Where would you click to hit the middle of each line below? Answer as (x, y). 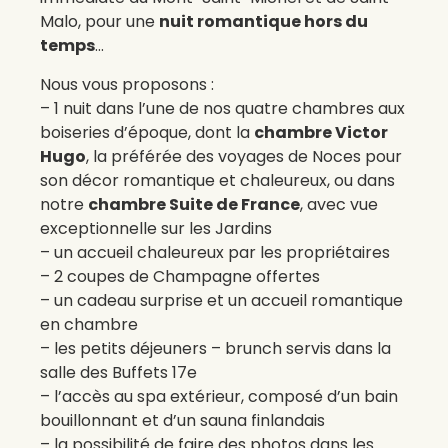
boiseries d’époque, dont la (147, 132)
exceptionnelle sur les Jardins (156, 228)
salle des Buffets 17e (118, 372)
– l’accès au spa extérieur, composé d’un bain (219, 396)
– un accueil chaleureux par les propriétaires (215, 252)
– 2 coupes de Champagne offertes (180, 276)
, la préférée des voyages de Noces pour (244, 156)
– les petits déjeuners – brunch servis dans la (215, 348)
